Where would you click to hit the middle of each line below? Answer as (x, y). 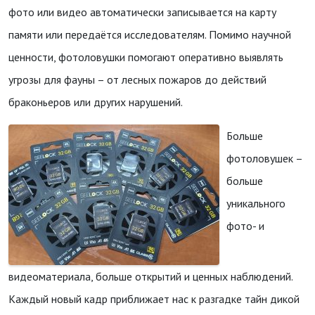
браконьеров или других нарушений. (96, 102)
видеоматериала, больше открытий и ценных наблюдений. (150, 276)
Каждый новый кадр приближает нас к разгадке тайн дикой (154, 299)
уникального (256, 203)
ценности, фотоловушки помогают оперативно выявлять (146, 57)
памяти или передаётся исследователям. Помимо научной (150, 34)
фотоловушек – (264, 158)
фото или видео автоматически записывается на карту (142, 12)
